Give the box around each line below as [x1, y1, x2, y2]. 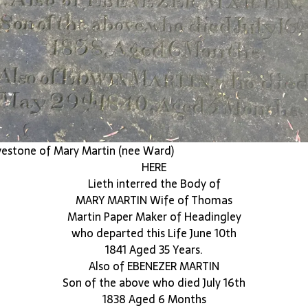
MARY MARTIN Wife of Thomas [76, 191, 232, 209]
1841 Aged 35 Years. [105, 241, 203, 258]
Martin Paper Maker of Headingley [67, 208, 241, 225]
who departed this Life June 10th [71, 224, 236, 242]
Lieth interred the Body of [87, 175, 221, 192]
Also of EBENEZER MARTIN [89, 257, 219, 275]
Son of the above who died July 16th [63, 274, 245, 291]
